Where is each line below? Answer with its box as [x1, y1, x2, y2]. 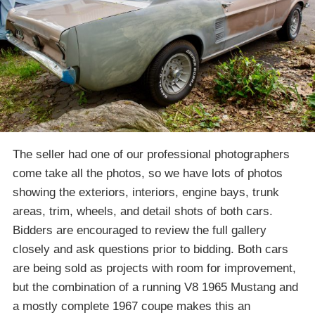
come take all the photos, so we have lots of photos [13, 167, 283, 181]
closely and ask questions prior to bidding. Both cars [13, 243, 288, 257]
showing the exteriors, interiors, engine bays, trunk [13, 186, 279, 200]
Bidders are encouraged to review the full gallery [13, 224, 266, 238]
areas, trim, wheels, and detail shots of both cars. [13, 205, 273, 219]
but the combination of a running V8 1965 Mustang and [13, 281, 298, 295]
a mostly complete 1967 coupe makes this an [13, 300, 250, 314]
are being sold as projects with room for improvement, [13, 262, 296, 276]
